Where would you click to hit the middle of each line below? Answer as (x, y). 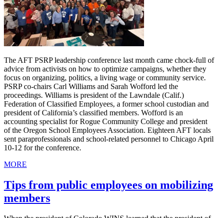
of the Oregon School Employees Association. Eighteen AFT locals (107, 130)
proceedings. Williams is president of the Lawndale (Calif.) (94, 95)
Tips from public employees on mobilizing (109, 185)
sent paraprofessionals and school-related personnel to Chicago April (109, 139)
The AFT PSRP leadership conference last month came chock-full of (109, 60)
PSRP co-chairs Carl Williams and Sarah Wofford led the (91, 86)
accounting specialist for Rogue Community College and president (106, 121)
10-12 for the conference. (43, 147)
